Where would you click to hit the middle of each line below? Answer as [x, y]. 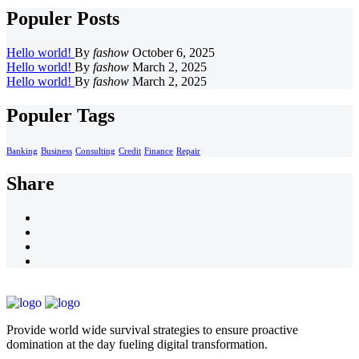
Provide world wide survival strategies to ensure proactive [152, 329]
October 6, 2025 [172, 53]
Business [56, 151]
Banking [22, 151]
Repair [188, 151]
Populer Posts [63, 19]
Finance [159, 151]
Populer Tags [61, 116]
